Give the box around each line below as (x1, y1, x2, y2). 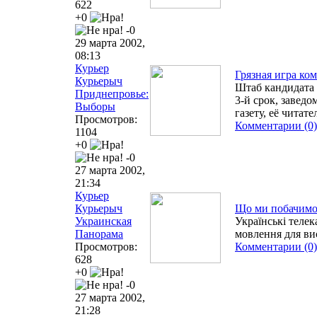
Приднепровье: (75, 87, 149, 100)
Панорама (75, 227, 123, 240)
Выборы (75, 100, 115, 113)
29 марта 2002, (75, 36, 145, 49)
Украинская (75, 214, 132, 227)
